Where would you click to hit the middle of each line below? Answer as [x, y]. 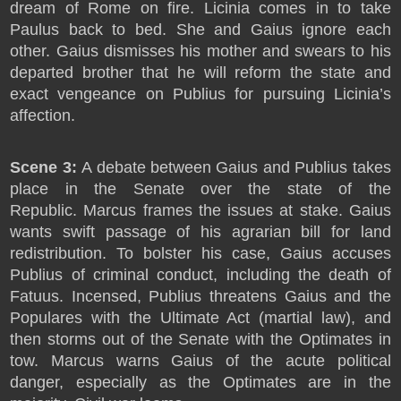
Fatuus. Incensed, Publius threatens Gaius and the [200, 296]
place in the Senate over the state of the [200, 189]
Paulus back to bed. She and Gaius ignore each [200, 30]
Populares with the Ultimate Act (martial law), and [200, 318]
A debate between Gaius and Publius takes [234, 167]
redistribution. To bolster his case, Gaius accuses [200, 253]
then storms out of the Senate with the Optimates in [200, 339]
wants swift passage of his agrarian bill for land [200, 232]
